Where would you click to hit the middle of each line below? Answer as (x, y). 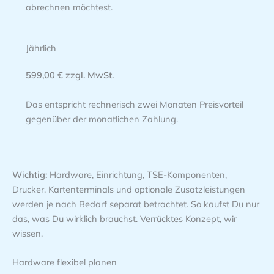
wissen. (28, 233)
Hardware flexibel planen (65, 262)
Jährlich (41, 48)
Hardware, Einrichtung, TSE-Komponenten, (137, 174)
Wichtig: (30, 174)
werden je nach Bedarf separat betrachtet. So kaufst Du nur (136, 204)
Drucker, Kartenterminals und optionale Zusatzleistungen (129, 189)
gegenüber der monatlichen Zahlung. (102, 119)
